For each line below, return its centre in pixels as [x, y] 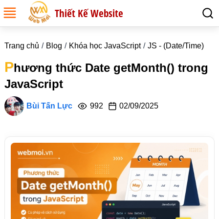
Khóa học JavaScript [105, 46]
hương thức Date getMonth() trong [111, 68]
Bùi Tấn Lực [49, 106]
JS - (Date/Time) [175, 46]
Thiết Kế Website [89, 13]
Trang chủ [22, 46]
